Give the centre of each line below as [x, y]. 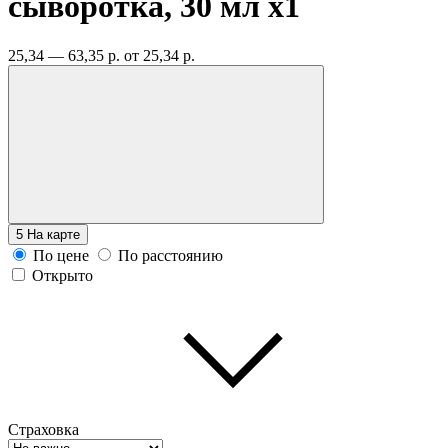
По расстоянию [170, 255]
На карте [53, 234]
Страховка [43, 429]
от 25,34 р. [159, 55]
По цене [61, 255]
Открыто [62, 275]
